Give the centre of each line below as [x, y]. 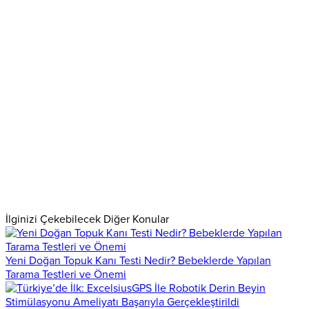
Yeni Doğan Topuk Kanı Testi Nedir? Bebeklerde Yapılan [138, 260]
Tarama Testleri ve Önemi [66, 274]
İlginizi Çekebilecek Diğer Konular [87, 219]
